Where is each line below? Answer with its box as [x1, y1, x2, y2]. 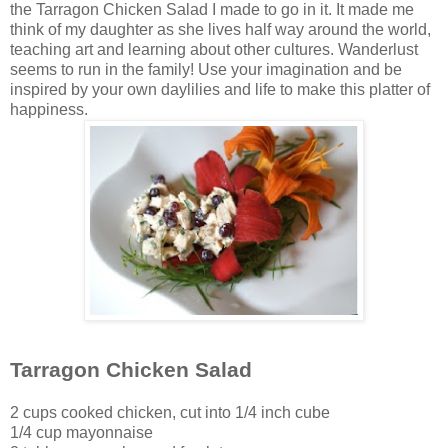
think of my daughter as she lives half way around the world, [10, 21, 431, 39]
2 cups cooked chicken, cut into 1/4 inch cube [10, 404, 330, 422]
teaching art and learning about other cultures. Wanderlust [10, 41, 418, 59]
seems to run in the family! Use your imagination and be [10, 61, 402, 79]
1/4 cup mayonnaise [10, 424, 153, 442]
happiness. [10, 101, 88, 119]
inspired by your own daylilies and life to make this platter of [10, 81, 430, 99]
